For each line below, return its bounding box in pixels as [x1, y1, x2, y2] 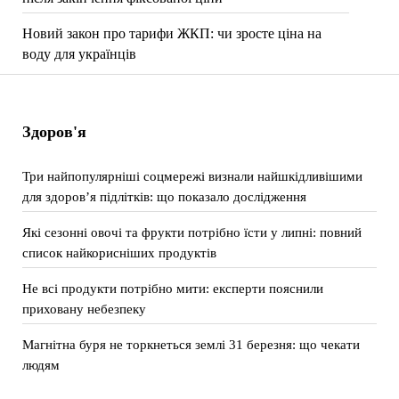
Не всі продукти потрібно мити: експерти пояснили [21, 281, 323, 296]
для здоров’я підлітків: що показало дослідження [21, 189, 306, 204]
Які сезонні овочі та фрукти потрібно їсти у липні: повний [21, 224, 362, 240]
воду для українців [21, 46, 136, 61]
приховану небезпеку [21, 301, 146, 316]
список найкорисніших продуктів [21, 245, 216, 260]
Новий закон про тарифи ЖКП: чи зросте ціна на [21, 26, 322, 41]
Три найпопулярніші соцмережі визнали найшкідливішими [21, 168, 362, 183]
